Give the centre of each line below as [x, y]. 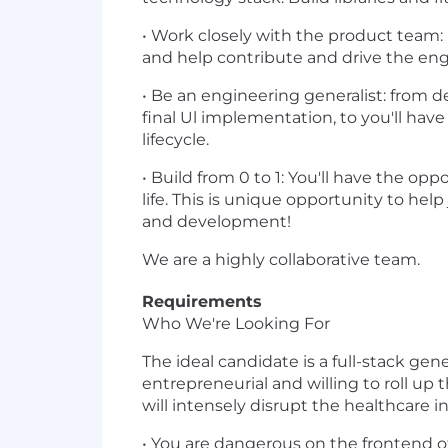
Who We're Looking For [236, 323]
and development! [216, 221]
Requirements [202, 301]
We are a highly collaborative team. [281, 259]
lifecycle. [175, 139]
